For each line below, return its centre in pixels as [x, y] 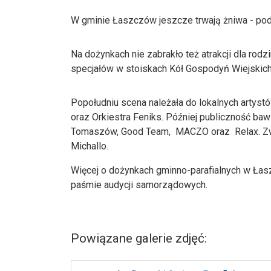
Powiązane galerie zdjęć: [139, 239]
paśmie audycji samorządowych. [139, 185]
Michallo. [90, 146]
